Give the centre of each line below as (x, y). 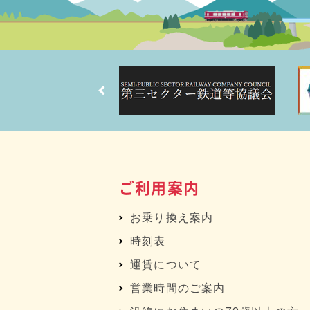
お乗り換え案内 (172, 218)
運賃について (166, 265)
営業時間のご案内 (178, 288)
